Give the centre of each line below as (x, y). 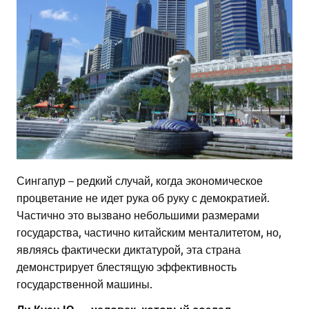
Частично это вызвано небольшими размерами (138, 215)
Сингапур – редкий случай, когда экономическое (140, 180)
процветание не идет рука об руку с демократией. (143, 198)
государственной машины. (84, 284)
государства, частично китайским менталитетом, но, (149, 232)
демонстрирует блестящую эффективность (127, 267)
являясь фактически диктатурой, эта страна (129, 249)
